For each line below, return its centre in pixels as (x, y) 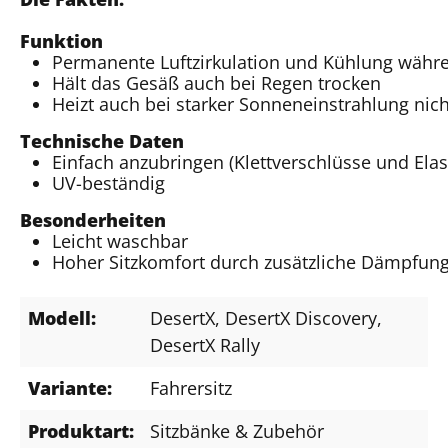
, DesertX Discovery (296, 317)
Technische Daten (102, 140)
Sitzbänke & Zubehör (237, 430)
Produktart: (81, 430)
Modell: (62, 317)
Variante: (70, 387)
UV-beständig (108, 182)
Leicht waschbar (120, 240)
